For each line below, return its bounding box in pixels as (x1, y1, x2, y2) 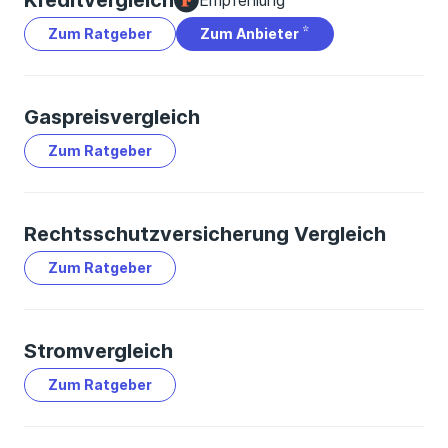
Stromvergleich (24, 339, 173, 363)
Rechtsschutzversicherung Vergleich (24, 222, 386, 246)
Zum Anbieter (200, 25, 302, 42)
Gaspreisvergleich (24, 105, 200, 129)
